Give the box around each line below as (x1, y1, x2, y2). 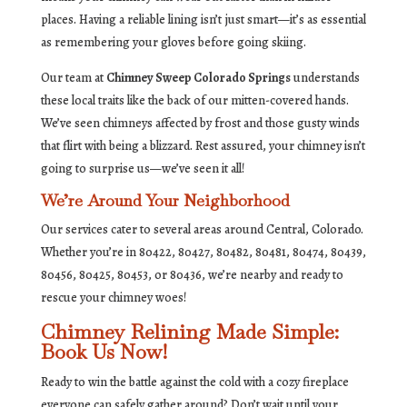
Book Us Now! (40, 339, 167, 365)
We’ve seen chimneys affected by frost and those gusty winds (40, 114, 360, 133)
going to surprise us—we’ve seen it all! (40, 160, 244, 178)
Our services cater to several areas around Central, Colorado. (40, 221, 363, 239)
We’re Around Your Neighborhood (40, 190, 290, 212)
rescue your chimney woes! (40, 289, 186, 307)
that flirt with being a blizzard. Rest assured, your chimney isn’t (40, 137, 365, 155)
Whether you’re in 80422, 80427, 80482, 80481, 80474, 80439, (40, 243, 366, 262)
